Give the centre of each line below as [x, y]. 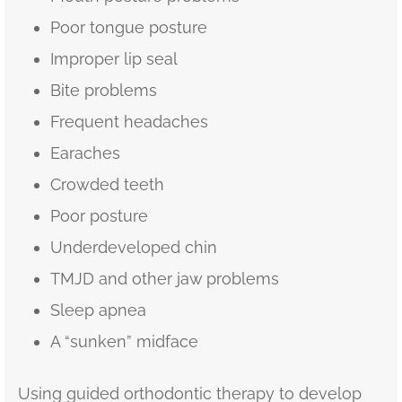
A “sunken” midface [124, 341]
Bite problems [103, 90]
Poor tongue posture [128, 27]
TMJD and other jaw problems [164, 278]
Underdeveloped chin [133, 247]
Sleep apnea [98, 310]
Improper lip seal [114, 58]
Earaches [85, 153]
